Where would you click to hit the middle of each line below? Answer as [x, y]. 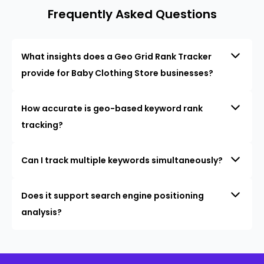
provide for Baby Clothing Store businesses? [117, 73]
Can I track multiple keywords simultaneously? [122, 160]
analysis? [42, 212]
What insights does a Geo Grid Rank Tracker [116, 56]
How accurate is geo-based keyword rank [112, 108]
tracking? [42, 125]
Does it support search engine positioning [113, 195]
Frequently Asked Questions [132, 14]
